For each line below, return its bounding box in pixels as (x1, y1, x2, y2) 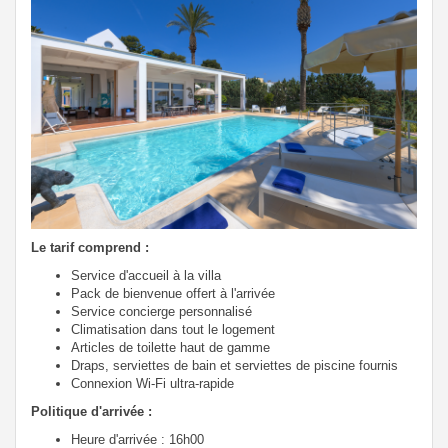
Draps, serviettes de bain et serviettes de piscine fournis (71, 358, 406, 374)
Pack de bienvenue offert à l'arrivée (71, 286, 283, 302)
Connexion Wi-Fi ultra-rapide (71, 376, 234, 392)
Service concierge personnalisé (71, 304, 260, 320)
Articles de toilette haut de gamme (71, 340, 278, 356)
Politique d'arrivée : (31, 404, 152, 420)
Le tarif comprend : (31, 240, 157, 256)
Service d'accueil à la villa (71, 268, 229, 284)
